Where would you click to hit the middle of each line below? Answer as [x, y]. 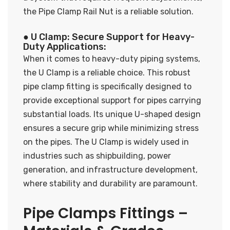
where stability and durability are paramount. [110, 183]
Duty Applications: [65, 46]
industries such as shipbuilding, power [97, 156]
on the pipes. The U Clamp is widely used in [106, 142]
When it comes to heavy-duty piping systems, [112, 59]
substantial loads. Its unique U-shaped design [112, 114]
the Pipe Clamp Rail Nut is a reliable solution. [108, 11]
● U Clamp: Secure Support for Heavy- [109, 37]
